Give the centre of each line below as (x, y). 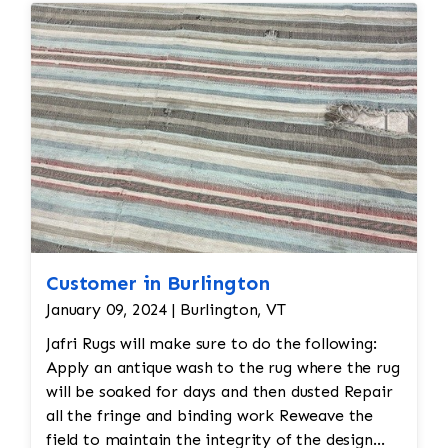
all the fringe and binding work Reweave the (162, 416)
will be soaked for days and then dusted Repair (195, 392)
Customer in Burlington (158, 283)
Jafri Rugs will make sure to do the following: (211, 344)
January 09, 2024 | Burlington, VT (166, 310)
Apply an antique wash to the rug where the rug (223, 368)
